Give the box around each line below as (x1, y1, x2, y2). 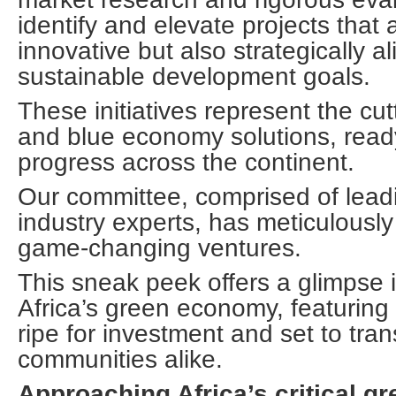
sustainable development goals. (18, 63, 370, 90)
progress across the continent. (18, 148, 354, 176)
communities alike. (18, 346, 223, 373)
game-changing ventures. (18, 234, 301, 262)
